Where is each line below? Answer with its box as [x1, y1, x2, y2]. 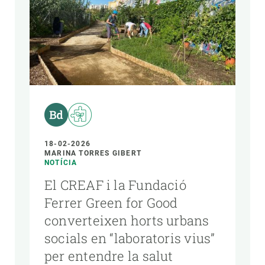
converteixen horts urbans [44, 211, 209, 229]
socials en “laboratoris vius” [44, 229, 215, 247]
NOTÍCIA [44, 158, 77, 167]
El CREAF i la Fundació [44, 176, 186, 193]
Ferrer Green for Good [44, 193, 178, 211]
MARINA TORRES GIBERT [44, 148, 141, 157]
